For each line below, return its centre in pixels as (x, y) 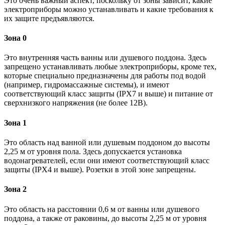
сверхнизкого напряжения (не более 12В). (76, 103)
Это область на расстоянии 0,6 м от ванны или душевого (102, 209)
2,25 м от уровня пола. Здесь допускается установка (93, 151)
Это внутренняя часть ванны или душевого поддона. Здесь (105, 58)
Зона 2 (15, 189)
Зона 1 (15, 123)
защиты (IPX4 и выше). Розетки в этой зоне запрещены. (100, 170)
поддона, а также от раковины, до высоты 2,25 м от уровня (105, 218)
